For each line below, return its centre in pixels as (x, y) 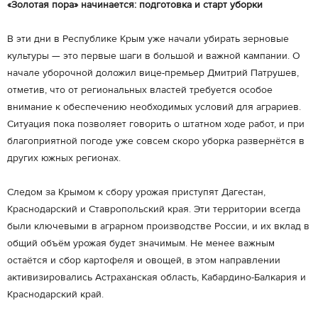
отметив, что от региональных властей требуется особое (140, 90)
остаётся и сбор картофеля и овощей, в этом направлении (144, 261)
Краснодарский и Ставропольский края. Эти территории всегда (154, 209)
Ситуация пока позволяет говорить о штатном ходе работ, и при (156, 124)
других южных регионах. (64, 158)
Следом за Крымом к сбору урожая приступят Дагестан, (136, 192)
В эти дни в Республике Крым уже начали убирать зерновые (148, 39)
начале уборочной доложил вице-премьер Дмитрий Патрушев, (153, 73)
